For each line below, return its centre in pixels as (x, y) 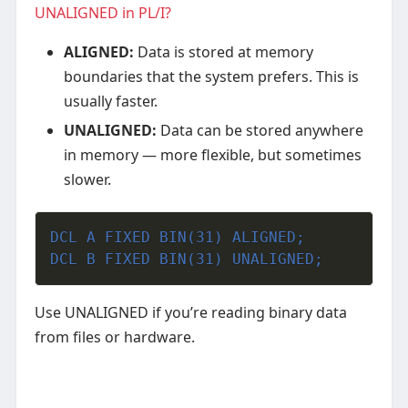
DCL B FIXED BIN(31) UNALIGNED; (186, 260)
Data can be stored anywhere (261, 131)
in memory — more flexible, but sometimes (212, 155)
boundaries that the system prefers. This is (211, 77)
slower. (87, 180)
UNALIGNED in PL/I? (102, 13)
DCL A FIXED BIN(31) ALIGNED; (177, 238)
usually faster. (110, 102)
